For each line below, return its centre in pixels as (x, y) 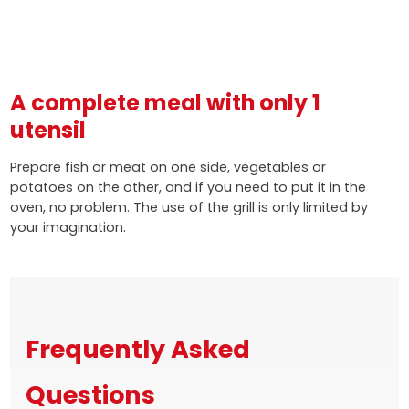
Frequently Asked (137, 350)
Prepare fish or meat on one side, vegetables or (168, 168)
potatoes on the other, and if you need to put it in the (188, 188)
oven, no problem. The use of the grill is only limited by (189, 208)
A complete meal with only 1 (165, 103)
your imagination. (68, 228)
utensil (47, 131)
